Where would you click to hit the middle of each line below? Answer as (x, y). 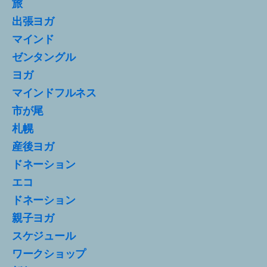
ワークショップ (49, 254)
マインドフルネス (54, 93)
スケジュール (44, 236)
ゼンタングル (44, 57)
